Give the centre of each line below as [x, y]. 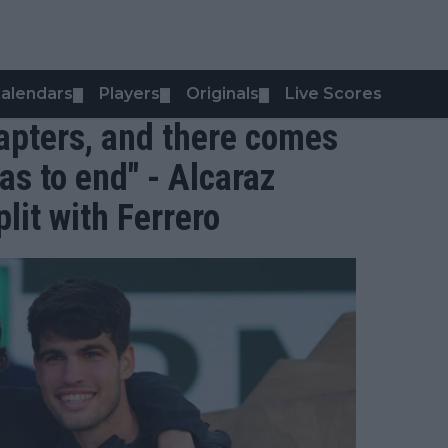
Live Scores [333, 93]
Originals [222, 93]
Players [129, 93]
